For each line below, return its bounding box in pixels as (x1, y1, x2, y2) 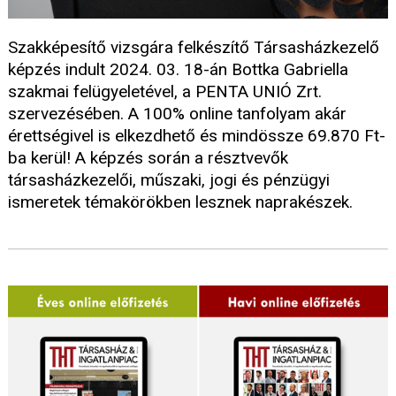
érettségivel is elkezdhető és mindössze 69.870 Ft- (8, 126, 385, 147)
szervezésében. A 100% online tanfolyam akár (8, 103, 346, 125)
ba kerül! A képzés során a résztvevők (8, 148, 288, 169)
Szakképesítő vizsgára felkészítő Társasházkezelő (8, 37, 379, 58)
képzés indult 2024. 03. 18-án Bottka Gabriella (8, 59, 348, 80)
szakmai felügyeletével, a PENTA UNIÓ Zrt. (8, 81, 322, 103)
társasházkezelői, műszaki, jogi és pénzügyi (8, 170, 330, 191)
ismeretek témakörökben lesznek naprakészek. (8, 192, 353, 213)
